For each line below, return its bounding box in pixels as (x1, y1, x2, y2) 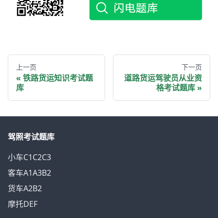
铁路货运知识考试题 (23, 72, 93, 83)
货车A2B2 (8, 183, 42, 194)
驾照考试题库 (8, 131, 54, 142)
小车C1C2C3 (8, 152, 51, 163)
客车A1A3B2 (8, 167, 51, 178)
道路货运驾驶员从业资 (124, 72, 202, 83)
